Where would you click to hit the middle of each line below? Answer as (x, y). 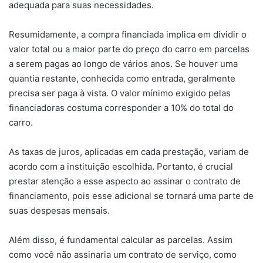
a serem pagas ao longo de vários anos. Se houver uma (123, 63)
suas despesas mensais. (59, 210)
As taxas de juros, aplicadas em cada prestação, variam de (129, 151)
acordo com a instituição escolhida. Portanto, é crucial (121, 166)
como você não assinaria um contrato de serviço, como (123, 254)
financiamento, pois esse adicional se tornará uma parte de (131, 195)
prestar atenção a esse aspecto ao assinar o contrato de (125, 181)
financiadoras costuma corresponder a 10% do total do (121, 107)
